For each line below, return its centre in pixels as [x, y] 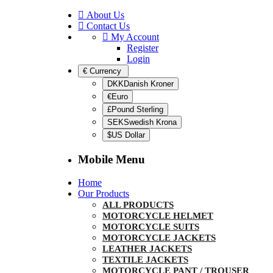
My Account [135, 37]
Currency [105, 71]
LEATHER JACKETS [147, 249]
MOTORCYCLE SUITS [151, 227]
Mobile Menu [112, 159]
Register [143, 48]
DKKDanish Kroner [140, 84]
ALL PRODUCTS [138, 205]
